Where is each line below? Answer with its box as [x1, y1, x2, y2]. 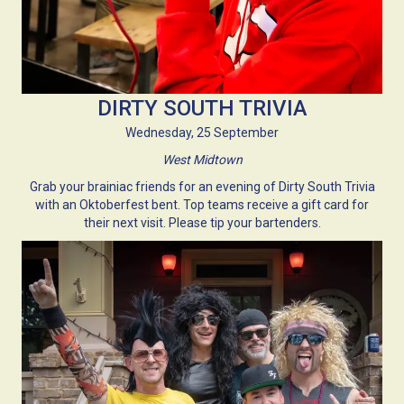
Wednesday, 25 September [125, 124, 279, 140]
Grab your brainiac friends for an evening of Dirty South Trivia [29, 179, 375, 194]
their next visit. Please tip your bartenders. [83, 215, 321, 230]
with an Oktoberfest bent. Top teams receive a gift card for [35, 197, 369, 212]
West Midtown [161, 151, 243, 167]
